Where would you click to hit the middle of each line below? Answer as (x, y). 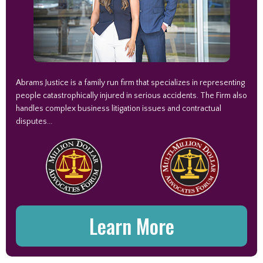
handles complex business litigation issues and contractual (119, 109)
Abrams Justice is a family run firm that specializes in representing (130, 83)
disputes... (34, 122)
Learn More (131, 226)
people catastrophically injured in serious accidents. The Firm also (131, 96)
